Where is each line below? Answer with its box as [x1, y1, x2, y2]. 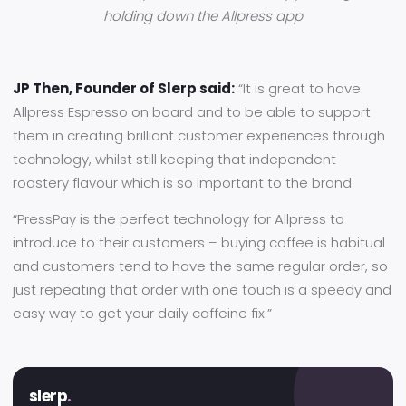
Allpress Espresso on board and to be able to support [13, 102, 371, 121]
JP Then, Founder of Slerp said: [13, 79, 235, 98]
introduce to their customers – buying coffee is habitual [13, 233, 385, 252]
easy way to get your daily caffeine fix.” [13, 304, 272, 323]
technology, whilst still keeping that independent [13, 150, 336, 169]
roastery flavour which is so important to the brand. [13, 173, 354, 192]
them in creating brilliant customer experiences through [13, 126, 385, 145]
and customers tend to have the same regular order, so [13, 256, 388, 275]
